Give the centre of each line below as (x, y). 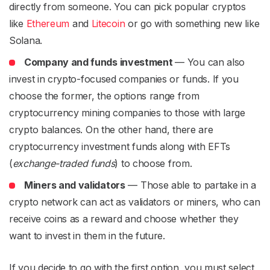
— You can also (210, 62)
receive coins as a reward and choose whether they (124, 219)
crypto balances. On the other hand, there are (111, 130)
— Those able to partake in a (191, 185)
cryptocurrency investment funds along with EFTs (120, 146)
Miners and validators (75, 185)
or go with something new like (192, 24)
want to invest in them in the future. (89, 236)
